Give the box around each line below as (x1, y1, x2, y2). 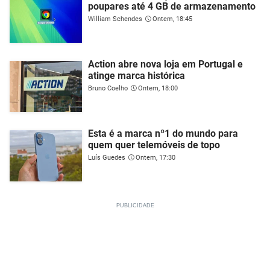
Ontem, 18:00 (138, 84, 178, 92)
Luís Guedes (88, 153, 125, 162)
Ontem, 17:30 (136, 153, 175, 162)
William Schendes (88, 14, 142, 23)
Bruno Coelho (88, 84, 128, 92)
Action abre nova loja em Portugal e (88, 58, 243, 70)
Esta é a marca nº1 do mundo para (88, 127, 238, 139)
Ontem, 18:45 (152, 14, 192, 23)
